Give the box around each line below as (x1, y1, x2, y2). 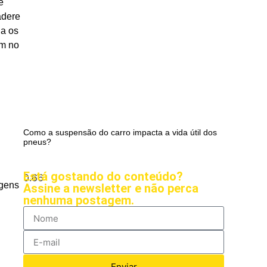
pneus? (23, 137, 52, 147)
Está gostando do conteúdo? (23, 169, 184, 184)
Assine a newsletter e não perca (23, 181, 199, 196)
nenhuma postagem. (23, 193, 135, 208)
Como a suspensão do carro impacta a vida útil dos (23, 128, 218, 138)
